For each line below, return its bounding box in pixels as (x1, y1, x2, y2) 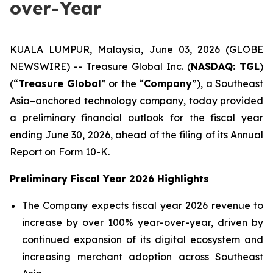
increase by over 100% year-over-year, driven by (22, 216, 263, 229)
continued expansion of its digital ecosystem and (22, 233, 263, 246)
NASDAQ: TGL (191, 60, 260, 73)
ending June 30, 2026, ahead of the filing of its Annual (10, 129, 263, 141)
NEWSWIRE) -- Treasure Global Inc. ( (10, 60, 191, 73)
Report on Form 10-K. (10, 146, 110, 158)
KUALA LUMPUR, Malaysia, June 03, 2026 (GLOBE (10, 43, 263, 55)
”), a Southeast (192, 77, 263, 90)
